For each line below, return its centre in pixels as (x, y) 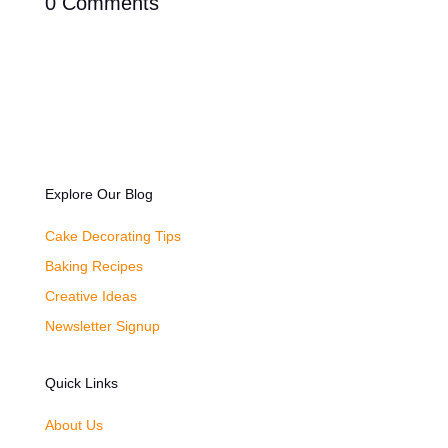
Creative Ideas (90, 295)
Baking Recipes (93, 265)
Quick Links (81, 382)
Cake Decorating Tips (112, 235)
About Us (73, 424)
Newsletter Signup (102, 325)
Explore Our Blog (98, 193)
